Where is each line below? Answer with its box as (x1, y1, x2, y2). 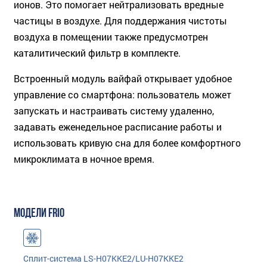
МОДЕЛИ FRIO (14, 207, 64, 220)
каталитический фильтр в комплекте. (14, 46, 181, 59)
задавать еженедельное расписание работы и (14, 120, 222, 133)
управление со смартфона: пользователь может (14, 88, 231, 101)
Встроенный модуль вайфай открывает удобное (14, 72, 232, 85)
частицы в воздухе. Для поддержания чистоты (14, 14, 227, 27)
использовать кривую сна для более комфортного (14, 136, 241, 149)
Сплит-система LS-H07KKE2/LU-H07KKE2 (23, 252, 184, 264)
